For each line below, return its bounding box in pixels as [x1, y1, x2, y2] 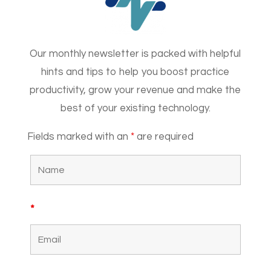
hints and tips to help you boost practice [41, 67, 230, 78]
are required [134, 131, 194, 143]
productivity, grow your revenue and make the [30, 85, 241, 96]
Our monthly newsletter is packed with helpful [30, 48, 241, 60]
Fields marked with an [27, 131, 131, 143]
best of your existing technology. [60, 103, 211, 114]
